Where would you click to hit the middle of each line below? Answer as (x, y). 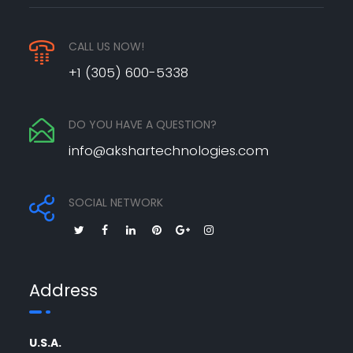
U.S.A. (46, 342)
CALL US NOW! (107, 46)
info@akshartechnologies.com (169, 150)
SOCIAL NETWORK (116, 203)
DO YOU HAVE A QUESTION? (143, 124)
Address (64, 290)
